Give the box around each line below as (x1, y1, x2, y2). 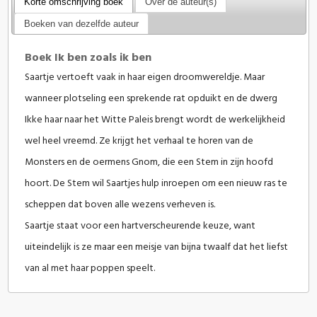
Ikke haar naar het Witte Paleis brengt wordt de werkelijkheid (25, 112, 286, 129)
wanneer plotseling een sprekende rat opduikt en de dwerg (25, 91, 278, 108)
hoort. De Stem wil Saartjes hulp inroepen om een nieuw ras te (25, 175, 288, 192)
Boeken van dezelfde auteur (23, 18, 139, 29)
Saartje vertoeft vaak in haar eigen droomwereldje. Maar (25, 69, 265, 86)
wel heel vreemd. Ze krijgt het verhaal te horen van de (25, 133, 254, 150)
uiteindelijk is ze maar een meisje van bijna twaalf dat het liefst (25, 239, 289, 256)
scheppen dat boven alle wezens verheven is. (25, 197, 216, 214)
